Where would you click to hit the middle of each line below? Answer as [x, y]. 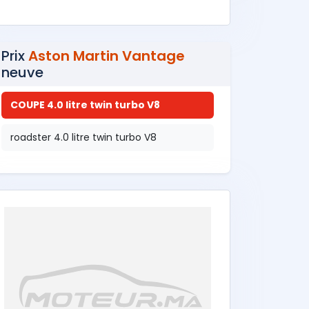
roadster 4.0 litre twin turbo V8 [83, 137]
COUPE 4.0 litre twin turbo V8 [85, 105]
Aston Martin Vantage [107, 56]
